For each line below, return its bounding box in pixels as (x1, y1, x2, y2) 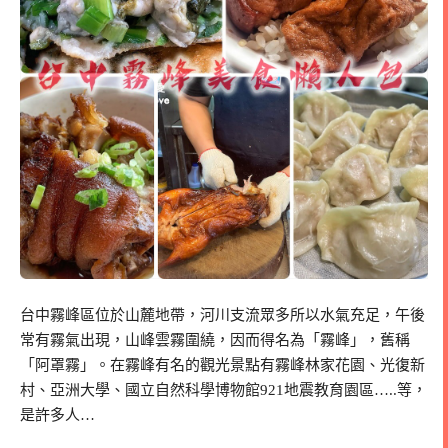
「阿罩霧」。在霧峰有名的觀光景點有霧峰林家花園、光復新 (20, 357, 425, 374)
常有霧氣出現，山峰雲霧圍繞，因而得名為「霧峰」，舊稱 (20, 332, 410, 349)
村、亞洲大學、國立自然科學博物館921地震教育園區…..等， (20, 382, 427, 399)
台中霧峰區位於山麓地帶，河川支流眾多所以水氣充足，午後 (20, 307, 425, 324)
